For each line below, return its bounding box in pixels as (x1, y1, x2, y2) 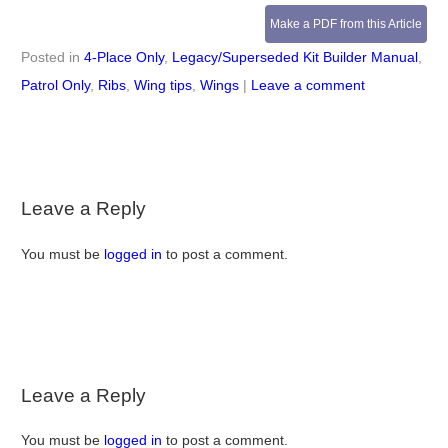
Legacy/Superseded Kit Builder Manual (171, 49, 418, 66)
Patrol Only (20, 77, 90, 94)
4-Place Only (83, 49, 164, 66)
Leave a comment (250, 77, 365, 94)
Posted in (20, 49, 84, 66)
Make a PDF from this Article (270, 17, 423, 32)
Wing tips (133, 77, 192, 94)
